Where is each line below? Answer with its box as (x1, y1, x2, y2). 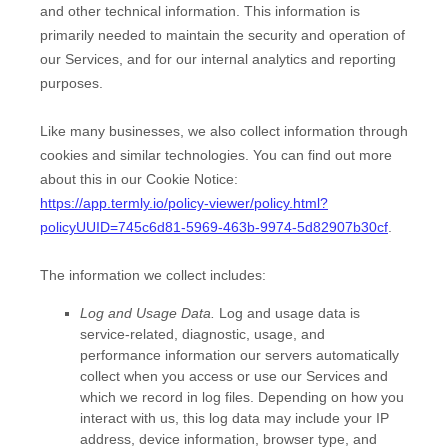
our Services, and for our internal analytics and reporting (40, 50, 396, 67)
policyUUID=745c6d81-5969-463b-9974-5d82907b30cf (40, 218, 388, 235)
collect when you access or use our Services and (80, 367, 388, 384)
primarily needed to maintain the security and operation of (40, 26, 405, 43)
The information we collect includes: (40, 266, 266, 283)
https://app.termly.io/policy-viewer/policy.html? (40, 194, 328, 211)
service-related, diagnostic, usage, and (80, 325, 325, 342)
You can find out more (253, 146, 392, 163)
